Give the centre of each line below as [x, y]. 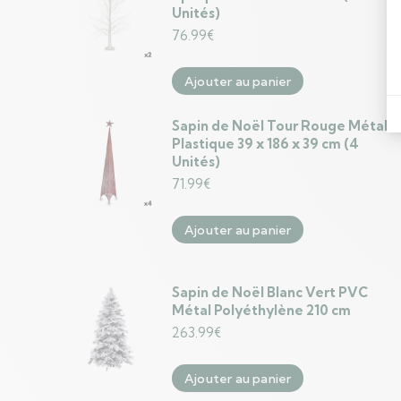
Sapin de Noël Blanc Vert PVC [270, 292]
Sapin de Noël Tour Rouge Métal [280, 126]
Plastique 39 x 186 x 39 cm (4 [265, 144]
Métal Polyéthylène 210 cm [261, 310]
